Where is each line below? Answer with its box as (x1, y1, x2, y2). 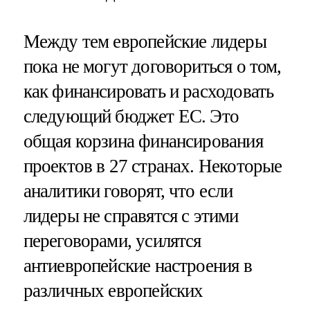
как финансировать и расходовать (23, 81, 274, 102)
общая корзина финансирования (23, 131, 263, 152)
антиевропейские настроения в (23, 255, 252, 276)
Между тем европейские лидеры (23, 31, 266, 52)
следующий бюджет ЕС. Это (23, 106, 239, 127)
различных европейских (23, 280, 203, 301)
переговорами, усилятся (23, 230, 201, 251)
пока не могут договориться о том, (23, 56, 282, 77)
